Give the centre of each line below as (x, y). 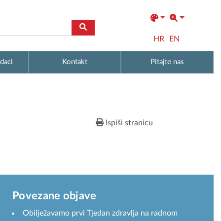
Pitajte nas (167, 62)
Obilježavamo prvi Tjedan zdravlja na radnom (100, 213)
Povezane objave (55, 196)
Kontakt (74, 62)
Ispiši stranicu (128, 123)
